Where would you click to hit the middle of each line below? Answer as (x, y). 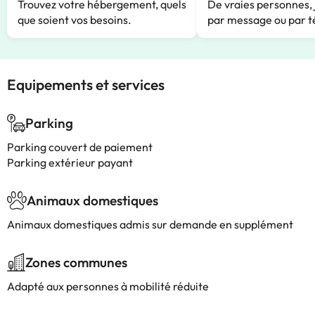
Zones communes (76, 262)
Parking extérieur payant (70, 162)
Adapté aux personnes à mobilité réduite (108, 286)
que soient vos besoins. (75, 20)
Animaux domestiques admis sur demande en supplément (150, 224)
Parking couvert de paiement (80, 147)
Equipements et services (86, 84)
